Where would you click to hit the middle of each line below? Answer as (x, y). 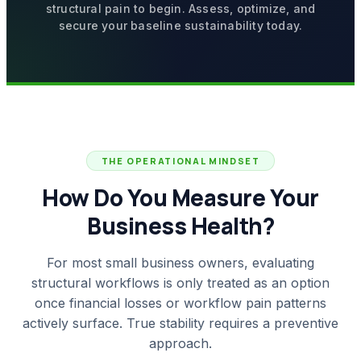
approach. (180, 343)
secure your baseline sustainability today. (180, 25)
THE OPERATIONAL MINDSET (180, 161)
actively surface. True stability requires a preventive (180, 323)
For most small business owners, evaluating (180, 263)
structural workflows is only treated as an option (180, 283)
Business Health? (180, 226)
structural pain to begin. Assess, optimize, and (180, 8)
